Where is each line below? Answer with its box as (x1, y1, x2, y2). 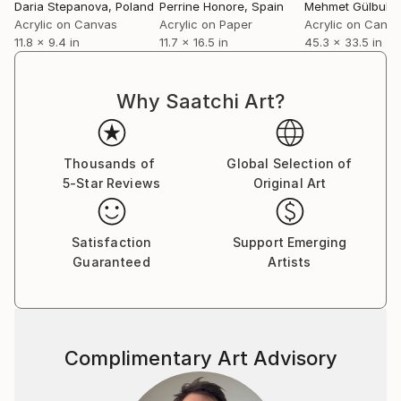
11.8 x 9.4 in (14, 35, 80, 49)
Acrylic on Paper (159, 17, 252, 31)
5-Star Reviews (62, 175, 161, 191)
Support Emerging (232, 235, 347, 250)
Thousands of (64, 156, 155, 171)
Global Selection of (226, 156, 353, 171)
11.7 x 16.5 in (159, 35, 228, 49)
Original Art (252, 175, 327, 191)
